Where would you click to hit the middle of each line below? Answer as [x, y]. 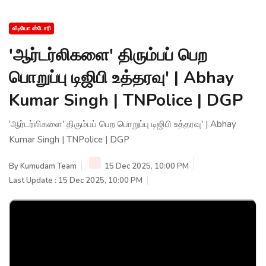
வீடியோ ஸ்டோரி [31, 28]
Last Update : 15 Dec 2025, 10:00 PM [76, 180]
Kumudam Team [48, 166]
